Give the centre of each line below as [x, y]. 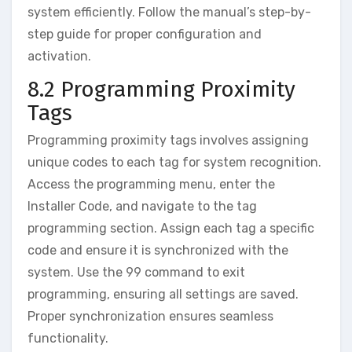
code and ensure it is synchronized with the [158, 251]
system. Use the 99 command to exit [136, 273]
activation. [59, 56]
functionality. [68, 339]
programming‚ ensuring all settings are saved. [163, 295]
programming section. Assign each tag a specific [171, 229]
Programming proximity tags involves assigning [168, 141]
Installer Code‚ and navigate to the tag [142, 207]
